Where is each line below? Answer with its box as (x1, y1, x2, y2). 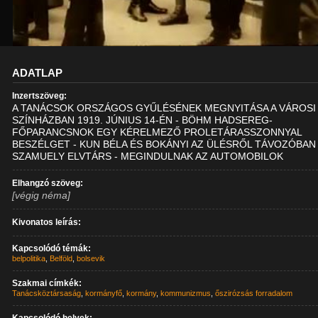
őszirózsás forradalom (215, 289, 293, 297)
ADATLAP (12, 67, 63, 79)
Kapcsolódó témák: (12, 244, 92, 253)
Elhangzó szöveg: (12, 179, 84, 187)
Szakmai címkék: (12, 279, 82, 287)
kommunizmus (160, 289, 212, 297)
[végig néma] (12, 190, 71, 201)
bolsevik (77, 254, 106, 263)
